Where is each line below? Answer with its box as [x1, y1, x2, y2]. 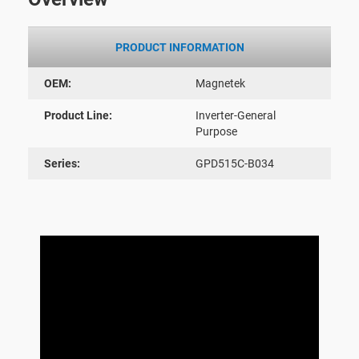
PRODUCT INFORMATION [115, 40, 244, 54]
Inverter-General [196, 108, 276, 122]
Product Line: [44, 108, 112, 122]
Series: [44, 156, 80, 170]
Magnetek [196, 76, 245, 90]
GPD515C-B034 [196, 156, 274, 170]
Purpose [196, 124, 237, 138]
